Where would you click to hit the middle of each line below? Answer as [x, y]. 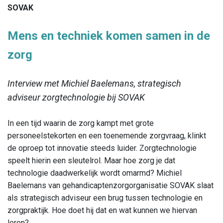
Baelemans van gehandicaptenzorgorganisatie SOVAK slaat [111, 186]
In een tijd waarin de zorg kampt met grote [81, 123]
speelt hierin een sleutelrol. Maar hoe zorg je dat [91, 161]
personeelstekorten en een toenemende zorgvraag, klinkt [107, 136]
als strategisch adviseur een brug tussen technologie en [105, 198]
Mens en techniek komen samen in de [109, 36]
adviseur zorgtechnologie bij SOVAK [76, 98]
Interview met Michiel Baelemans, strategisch [94, 84]
